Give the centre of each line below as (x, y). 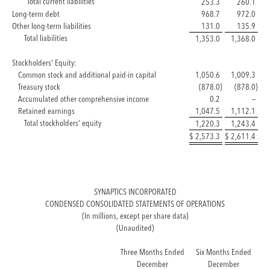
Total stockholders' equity (63, 123)
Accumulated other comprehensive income (83, 99)
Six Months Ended (224, 252)
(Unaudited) (135, 228)
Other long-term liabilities (52, 26)
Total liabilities (46, 38)
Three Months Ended (152, 252)
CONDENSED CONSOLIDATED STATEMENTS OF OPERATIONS (135, 203)
